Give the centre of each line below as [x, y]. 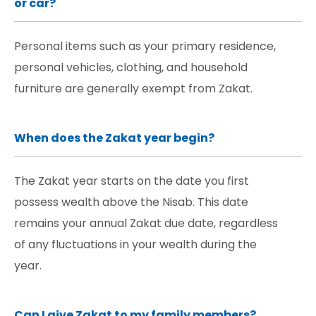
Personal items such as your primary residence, [145, 47]
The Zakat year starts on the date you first [132, 181]
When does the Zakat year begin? [114, 138]
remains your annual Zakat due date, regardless [146, 224]
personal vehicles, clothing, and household [131, 68]
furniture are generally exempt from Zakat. [133, 89]
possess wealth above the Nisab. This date [131, 202]
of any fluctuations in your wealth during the [135, 245]
